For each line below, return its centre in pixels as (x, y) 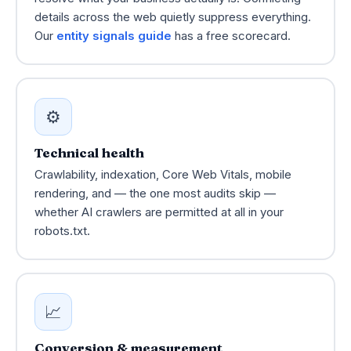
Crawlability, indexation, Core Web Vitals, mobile (163, 174)
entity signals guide (114, 36)
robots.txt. (62, 231)
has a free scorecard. (231, 36)
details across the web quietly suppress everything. (172, 17)
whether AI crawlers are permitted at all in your (159, 212)
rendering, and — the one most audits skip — (155, 193)
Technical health (89, 152)
